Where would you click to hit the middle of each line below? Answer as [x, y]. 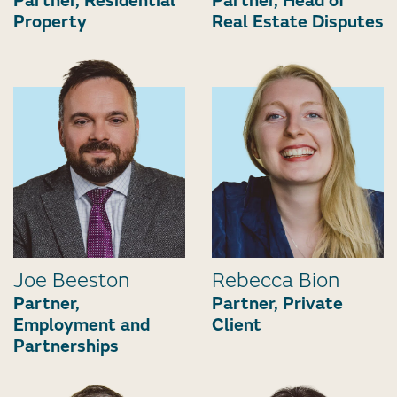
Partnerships [66, 346]
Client [237, 325]
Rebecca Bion [276, 281]
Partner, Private [277, 304]
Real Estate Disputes [298, 21]
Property [50, 21]
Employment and [82, 325]
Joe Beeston [71, 281]
